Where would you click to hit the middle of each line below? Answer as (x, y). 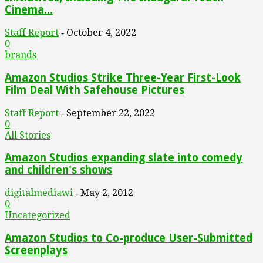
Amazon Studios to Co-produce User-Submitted (129, 238)
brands (21, 55)
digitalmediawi (39, 193)
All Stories (28, 135)
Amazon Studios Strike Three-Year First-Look (123, 77)
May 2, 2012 (107, 193)
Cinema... (29, 10)
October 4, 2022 (101, 33)
